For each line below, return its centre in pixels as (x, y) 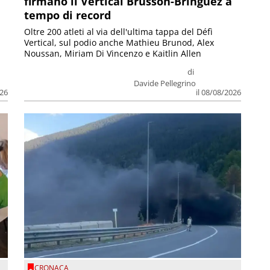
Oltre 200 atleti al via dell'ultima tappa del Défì (119, 32)
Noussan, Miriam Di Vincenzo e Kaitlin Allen (113, 54)
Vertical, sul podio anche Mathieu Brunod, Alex (119, 43)
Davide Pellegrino (165, 83)
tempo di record (68, 15)
